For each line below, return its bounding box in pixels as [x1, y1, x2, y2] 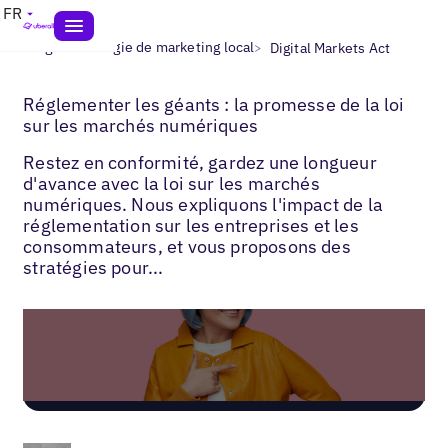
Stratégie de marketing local [74, 38, 255, 56]
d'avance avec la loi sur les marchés [23, 171, 320, 195]
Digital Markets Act [269, 38, 391, 57]
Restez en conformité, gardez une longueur [23, 150, 377, 174]
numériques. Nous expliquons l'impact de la [23, 192, 383, 216]
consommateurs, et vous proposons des [23, 234, 351, 258]
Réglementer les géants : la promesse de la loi [23, 92, 405, 116]
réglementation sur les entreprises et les [23, 213, 359, 237]
